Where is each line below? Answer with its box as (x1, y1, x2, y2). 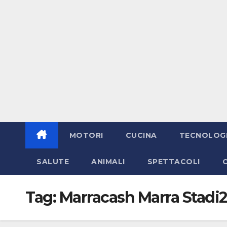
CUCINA (125, 130, 157, 140)
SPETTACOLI (147, 157, 200, 166)
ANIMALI (91, 157, 125, 166)
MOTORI (69, 130, 103, 140)
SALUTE (36, 157, 69, 166)
